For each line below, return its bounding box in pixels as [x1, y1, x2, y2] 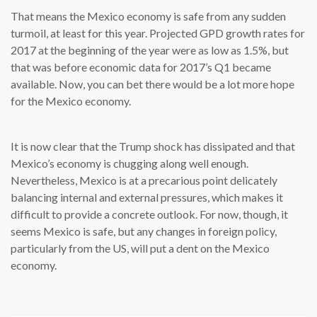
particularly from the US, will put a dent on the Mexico [11, 241, 270, 255]
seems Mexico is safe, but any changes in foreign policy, [11, 224, 277, 238]
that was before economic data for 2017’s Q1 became [11, 59, 271, 74]
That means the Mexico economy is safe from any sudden [11, 8, 286, 23]
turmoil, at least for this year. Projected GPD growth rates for [11, 25, 305, 40]
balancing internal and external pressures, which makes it [11, 190, 283, 204]
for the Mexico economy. [11, 93, 131, 108]
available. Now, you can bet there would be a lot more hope [11, 76, 294, 91]
